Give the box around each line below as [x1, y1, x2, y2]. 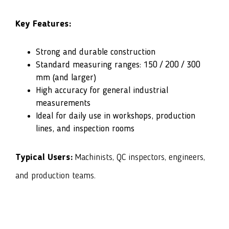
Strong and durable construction [36, 47, 155, 57]
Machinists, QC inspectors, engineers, [75, 152, 205, 162]
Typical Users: [15, 152, 75, 162]
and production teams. [15, 171, 96, 180]
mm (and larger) [36, 73, 96, 82]
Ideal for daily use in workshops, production [36, 111, 195, 121]
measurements [36, 98, 90, 108]
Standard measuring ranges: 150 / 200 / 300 [36, 60, 200, 70]
